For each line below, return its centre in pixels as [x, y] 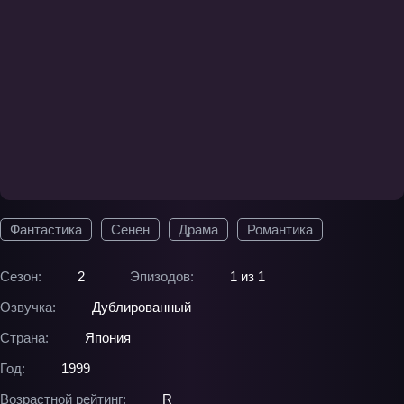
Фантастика [46, 230]
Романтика [280, 230]
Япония [108, 338]
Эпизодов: [162, 276]
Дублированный [142, 307]
